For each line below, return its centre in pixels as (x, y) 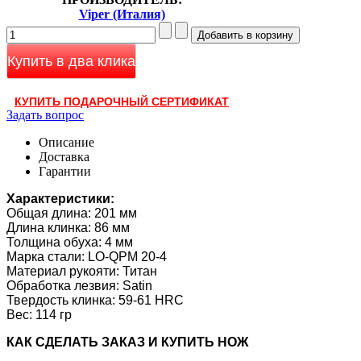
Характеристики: (60, 198)
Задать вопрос (45, 114)
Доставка (64, 156)
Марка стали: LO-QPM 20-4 (87, 256)
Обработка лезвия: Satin (79, 285)
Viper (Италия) (122, 14)
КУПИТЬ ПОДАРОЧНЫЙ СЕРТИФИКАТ (122, 101)
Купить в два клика (71, 61)
